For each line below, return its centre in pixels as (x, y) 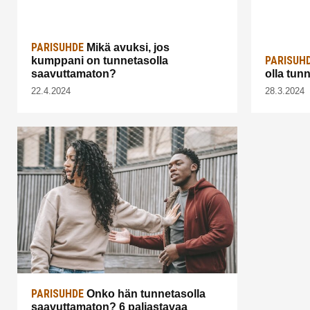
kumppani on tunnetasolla (100, 60)
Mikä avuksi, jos (127, 47)
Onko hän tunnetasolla (145, 293)
